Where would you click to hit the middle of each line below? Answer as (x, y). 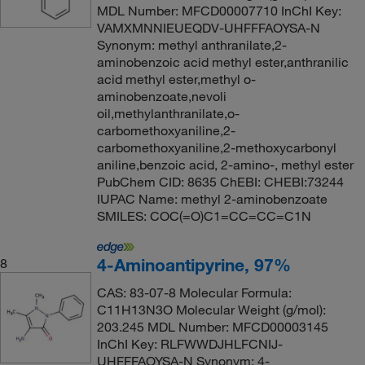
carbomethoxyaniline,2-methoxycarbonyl (216, 147)
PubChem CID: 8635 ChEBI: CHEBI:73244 (220, 182)
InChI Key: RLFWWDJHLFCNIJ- (189, 344)
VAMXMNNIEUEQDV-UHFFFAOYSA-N (208, 28)
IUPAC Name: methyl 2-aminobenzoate (212, 199)
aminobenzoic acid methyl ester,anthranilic (222, 62)
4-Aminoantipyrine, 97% (193, 265)
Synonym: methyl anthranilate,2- (191, 45)
